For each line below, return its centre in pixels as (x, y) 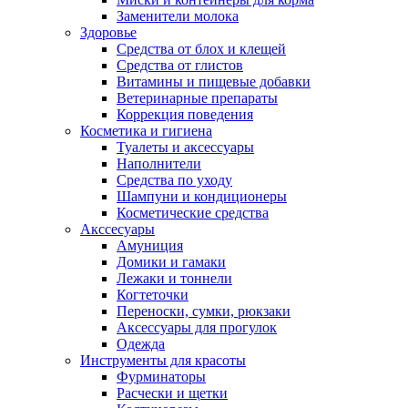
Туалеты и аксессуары (185, 148)
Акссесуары (117, 229)
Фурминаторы (161, 377)
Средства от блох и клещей (201, 49)
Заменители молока (178, 16)
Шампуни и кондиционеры (202, 197)
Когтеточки (153, 295)
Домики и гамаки (171, 262)
